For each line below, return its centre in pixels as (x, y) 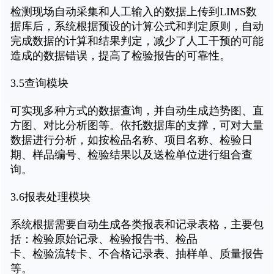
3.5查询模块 (39, 83)
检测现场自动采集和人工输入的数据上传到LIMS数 (134, 12)
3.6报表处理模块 (50, 197)
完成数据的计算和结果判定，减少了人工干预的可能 (137, 41)
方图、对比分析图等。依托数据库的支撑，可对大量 (137, 126)
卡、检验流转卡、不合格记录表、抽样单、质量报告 (137, 254)
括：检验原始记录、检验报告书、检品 (104, 239)
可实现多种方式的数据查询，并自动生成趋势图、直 (137, 111)
